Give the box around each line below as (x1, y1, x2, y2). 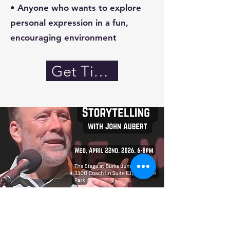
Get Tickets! (93, 62, 108, 80)
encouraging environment (10, 32, 117, 43)
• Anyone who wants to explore (10, 3, 141, 13)
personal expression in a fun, (10, 17, 128, 28)
